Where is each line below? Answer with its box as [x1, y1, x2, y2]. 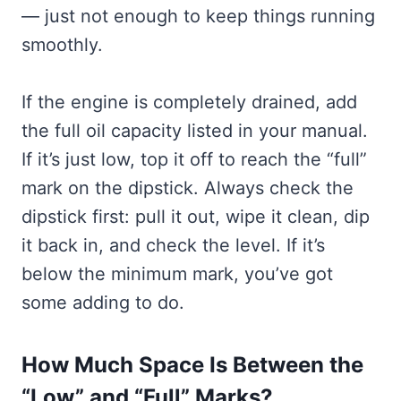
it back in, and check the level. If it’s [21, 234, 325, 256]
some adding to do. [21, 291, 184, 313]
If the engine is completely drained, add [21, 90, 357, 113]
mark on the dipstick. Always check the [21, 176, 354, 199]
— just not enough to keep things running [21, 4, 375, 27]
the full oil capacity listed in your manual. [21, 119, 368, 141]
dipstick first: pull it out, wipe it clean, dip [21, 205, 370, 227]
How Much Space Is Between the [21, 351, 363, 378]
